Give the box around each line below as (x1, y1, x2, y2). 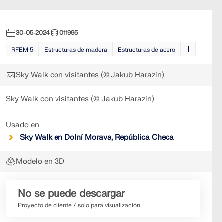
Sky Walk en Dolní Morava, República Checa (20, 133, 174, 142)
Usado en (6, 120, 39, 130)
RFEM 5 (11, 46, 33, 54)
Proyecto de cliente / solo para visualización (18, 201, 140, 209)
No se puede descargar (18, 187, 125, 200)
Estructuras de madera (44, 46, 107, 54)
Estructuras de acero (118, 46, 175, 54)
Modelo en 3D (16, 157, 64, 166)
